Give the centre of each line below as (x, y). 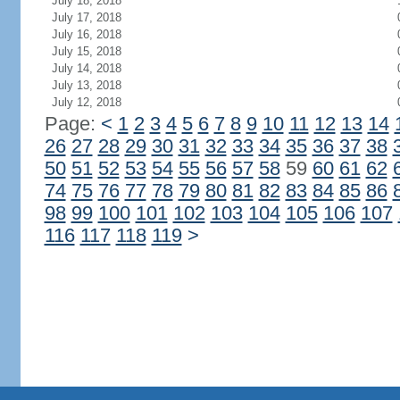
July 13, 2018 (86, 85)
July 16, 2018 (86, 34)
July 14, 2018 (86, 68)
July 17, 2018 (86, 17)
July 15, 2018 (86, 51)
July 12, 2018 (86, 102)
